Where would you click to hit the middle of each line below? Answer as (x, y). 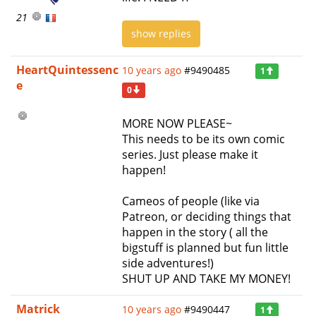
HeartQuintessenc (67, 69)
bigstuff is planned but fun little (205, 247)
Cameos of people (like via (191, 201)
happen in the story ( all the (195, 232)
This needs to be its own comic (203, 139)
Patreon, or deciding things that (207, 216)
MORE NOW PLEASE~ (177, 123)
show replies (161, 33)
